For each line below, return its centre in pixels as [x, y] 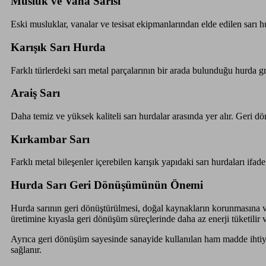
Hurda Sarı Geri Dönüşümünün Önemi [107, 185]
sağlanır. [26, 249]
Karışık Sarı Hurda [58, 47]
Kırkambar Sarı [50, 139]
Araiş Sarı [35, 93]
